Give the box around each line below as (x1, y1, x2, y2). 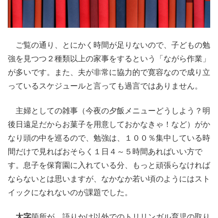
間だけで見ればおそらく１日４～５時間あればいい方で (8, 147, 202, 156)
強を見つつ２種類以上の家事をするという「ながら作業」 (8, 54, 210, 63)
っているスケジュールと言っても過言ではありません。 (8, 82, 202, 91)
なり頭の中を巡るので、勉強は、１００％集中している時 (8, 133, 210, 142)
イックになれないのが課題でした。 (8, 188, 132, 197)
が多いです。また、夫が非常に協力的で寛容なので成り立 (8, 68, 210, 77)
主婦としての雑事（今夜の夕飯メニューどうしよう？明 (8, 106, 210, 115)
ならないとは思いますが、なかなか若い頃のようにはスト (8, 174, 210, 183)
